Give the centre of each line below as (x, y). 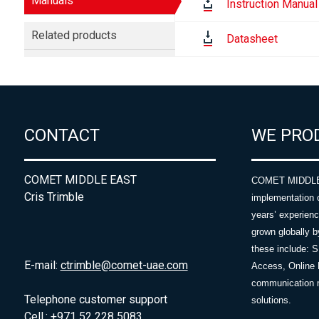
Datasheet (252, 39)
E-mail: (42, 266)
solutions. (271, 300)
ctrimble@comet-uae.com (124, 266)
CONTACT (62, 136)
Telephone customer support (95, 300)
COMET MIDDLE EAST (80, 180)
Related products (74, 35)
